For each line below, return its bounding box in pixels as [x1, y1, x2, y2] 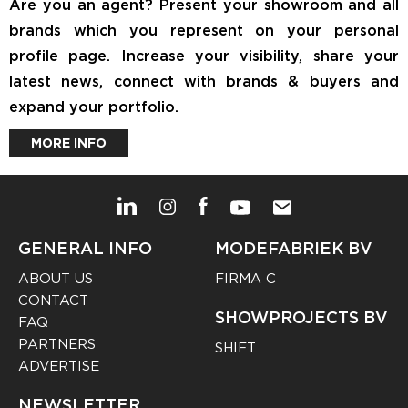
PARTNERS [18, 335, 96, 352]
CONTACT [18, 291, 88, 309]
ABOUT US [18, 270, 93, 287]
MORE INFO [31, 135, 107, 150]
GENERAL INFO [18, 238, 152, 258]
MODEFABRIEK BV [215, 238, 373, 258]
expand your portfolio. [9, 97, 178, 116]
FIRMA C [215, 270, 277, 287]
